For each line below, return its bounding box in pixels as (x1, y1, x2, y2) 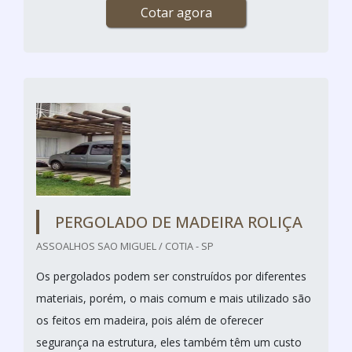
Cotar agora (140, 3, 212, 21)
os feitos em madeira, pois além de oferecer (36, 312, 263, 328)
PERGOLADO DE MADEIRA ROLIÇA (55, 211, 302, 233)
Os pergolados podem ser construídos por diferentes (36, 268, 306, 284)
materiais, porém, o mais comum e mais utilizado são (36, 290, 311, 306)
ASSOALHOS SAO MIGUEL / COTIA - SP (36, 238, 214, 253)
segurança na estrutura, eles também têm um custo (36, 334, 302, 350)
